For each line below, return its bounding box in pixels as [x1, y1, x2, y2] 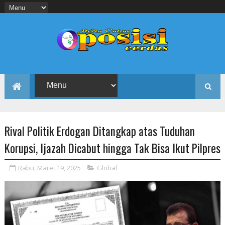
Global [96, 163, 117, 172]
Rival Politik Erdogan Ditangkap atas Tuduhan [4, 122, 195, 140]
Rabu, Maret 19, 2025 [18, 163, 81, 172]
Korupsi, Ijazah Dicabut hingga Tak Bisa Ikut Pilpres [4, 139, 220, 157]
